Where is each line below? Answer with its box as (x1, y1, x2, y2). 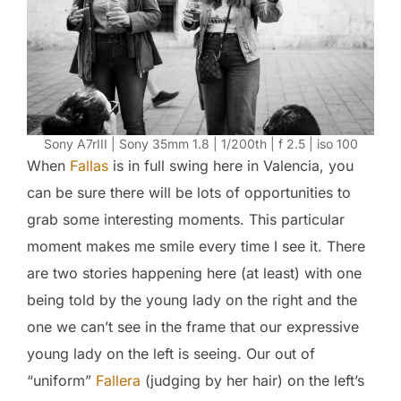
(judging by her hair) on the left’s (141, 371, 364, 389)
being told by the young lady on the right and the (27, 290, 357, 309)
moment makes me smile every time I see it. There (27, 236, 365, 255)
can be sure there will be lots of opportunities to (27, 183, 351, 201)
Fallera (96, 371, 141, 389)
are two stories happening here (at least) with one (27, 263, 362, 282)
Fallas (70, 156, 108, 175)
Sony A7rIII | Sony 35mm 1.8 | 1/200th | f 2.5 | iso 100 (43, 135, 358, 151)
